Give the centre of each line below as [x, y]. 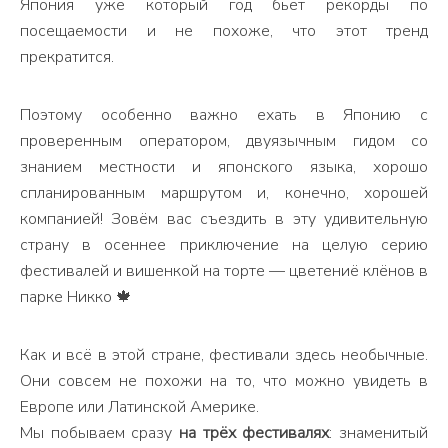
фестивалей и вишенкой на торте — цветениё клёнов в [224, 271]
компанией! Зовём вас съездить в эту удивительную [224, 219]
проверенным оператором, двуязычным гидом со [224, 141]
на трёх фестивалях [254, 433]
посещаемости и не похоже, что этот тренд [224, 31]
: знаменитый [379, 433]
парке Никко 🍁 [76, 297]
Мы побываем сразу [99, 433]
